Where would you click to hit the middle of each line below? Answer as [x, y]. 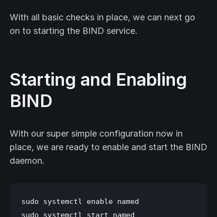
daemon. [27, 161]
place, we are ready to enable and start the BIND [108, 147]
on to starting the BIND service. [74, 31]
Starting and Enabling [98, 80]
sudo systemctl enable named [80, 201]
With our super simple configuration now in [96, 134]
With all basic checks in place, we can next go [102, 17]
